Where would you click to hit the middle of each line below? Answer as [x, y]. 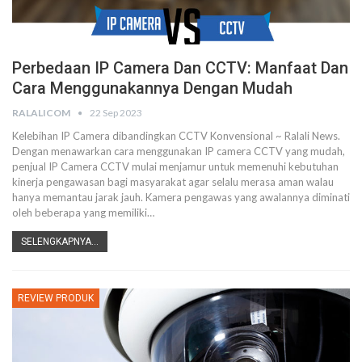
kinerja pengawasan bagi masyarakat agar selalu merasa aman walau [173, 182]
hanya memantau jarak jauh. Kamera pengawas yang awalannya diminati [181, 197]
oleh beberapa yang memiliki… [83, 213]
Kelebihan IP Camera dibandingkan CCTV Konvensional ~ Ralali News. [176, 136]
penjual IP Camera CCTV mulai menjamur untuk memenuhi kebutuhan [175, 166]
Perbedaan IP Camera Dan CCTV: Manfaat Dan [180, 68]
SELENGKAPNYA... [60, 242]
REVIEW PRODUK [56, 298]
